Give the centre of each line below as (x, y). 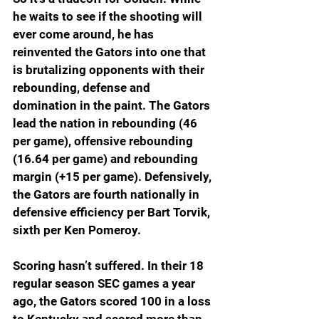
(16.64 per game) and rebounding (107, 159)
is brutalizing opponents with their (110, 70)
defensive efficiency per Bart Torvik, (113, 213)
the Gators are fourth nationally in (108, 195)
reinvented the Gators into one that (111, 52)
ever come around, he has (85, 35)
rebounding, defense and (83, 88)
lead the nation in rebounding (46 (106, 124)
